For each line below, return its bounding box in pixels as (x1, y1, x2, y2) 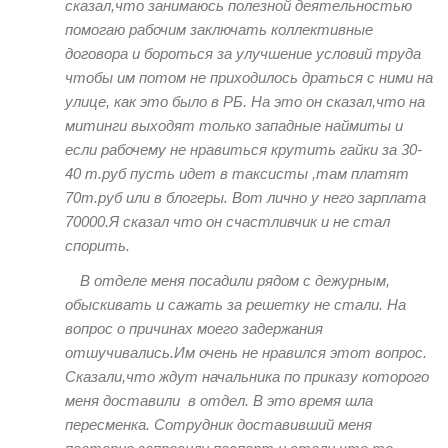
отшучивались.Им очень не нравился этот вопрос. (65, 344, 427, 362)
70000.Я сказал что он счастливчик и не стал (65, 213, 390, 231)
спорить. (65, 237, 130, 255)
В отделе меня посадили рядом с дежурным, (80, 272, 390, 290)
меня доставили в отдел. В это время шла (65, 392, 373, 410)
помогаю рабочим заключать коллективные (65, 21, 373, 39)
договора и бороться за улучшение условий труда (65, 45, 421, 63)
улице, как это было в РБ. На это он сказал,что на (65, 93, 425, 111)
